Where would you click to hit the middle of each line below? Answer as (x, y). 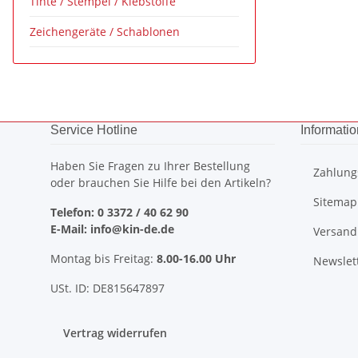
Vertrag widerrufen (115, 333)
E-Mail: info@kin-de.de (112, 229)
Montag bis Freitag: (103, 259)
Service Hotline (94, 130)
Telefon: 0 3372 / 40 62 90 (119, 212)
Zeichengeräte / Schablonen (105, 32)
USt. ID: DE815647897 (107, 288)
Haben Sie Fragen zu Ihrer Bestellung (150, 166)
